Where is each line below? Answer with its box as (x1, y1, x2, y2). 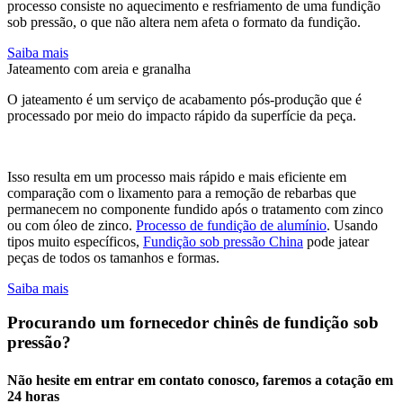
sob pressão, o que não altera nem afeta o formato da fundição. (7, 13, 361, 30)
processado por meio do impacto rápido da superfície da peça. (7, 107, 356, 123)
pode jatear (303, 233, 369, 249)
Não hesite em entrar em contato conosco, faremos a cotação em (7, 372, 393, 388)
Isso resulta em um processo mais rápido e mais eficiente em (7, 168, 346, 184)
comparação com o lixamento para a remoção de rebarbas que (7, 184, 356, 201)
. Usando (327, 217, 378, 233)
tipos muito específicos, (7, 233, 143, 249)
